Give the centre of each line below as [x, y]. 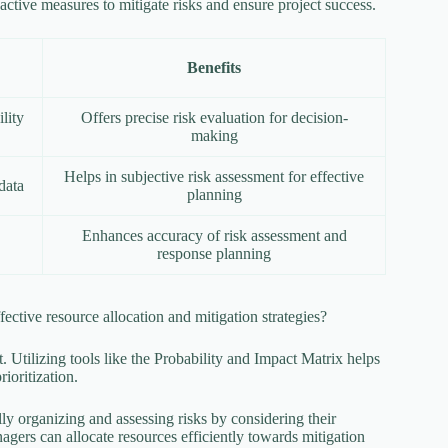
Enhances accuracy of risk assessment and [214, 235]
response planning [214, 253]
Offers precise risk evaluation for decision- [214, 117]
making [214, 135]
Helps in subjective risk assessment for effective [214, 176]
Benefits [214, 67]
